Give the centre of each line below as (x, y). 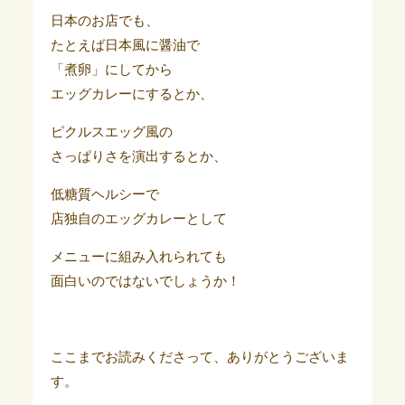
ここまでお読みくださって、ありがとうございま (199, 358)
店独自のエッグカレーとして (138, 219)
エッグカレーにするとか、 (132, 94)
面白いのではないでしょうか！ (145, 282)
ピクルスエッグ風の (111, 132)
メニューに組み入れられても (138, 257)
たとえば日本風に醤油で (125, 46)
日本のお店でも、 (104, 21)
